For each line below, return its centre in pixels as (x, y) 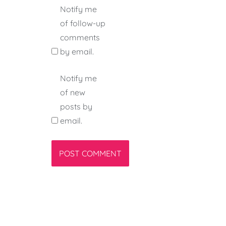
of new (73, 93)
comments (80, 38)
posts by (76, 107)
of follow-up (83, 23)
